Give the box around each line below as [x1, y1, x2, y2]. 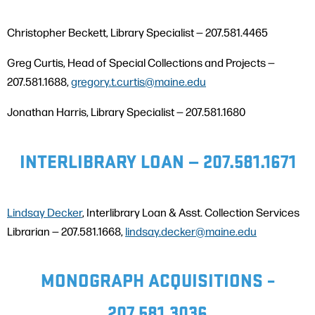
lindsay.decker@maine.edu [125, 223, 257, 238]
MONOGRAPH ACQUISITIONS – [40, 267, 275, 292]
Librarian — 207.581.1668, [7, 223, 125, 238]
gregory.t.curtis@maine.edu [71, 74, 206, 89]
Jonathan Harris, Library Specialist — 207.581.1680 [7, 104, 245, 120]
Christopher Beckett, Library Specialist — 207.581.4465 [7, 25, 268, 40]
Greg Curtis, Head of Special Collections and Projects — [7, 55, 275, 70]
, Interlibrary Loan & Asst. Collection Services [82, 204, 300, 219]
